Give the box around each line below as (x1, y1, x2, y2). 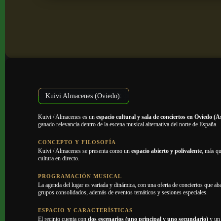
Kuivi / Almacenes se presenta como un (38, 147, 132, 154)
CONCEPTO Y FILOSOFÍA (38, 139, 116, 145)
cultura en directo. (38, 155, 80, 162)
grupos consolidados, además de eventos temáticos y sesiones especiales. (38, 189, 208, 196)
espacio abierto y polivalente (131, 147, 202, 154)
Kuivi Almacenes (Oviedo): (45, 92, 122, 100)
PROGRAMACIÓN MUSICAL (38, 173, 122, 179)
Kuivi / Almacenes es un (38, 113, 97, 120)
